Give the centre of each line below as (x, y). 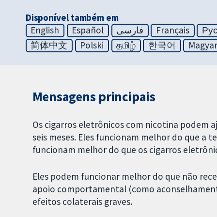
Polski (92, 45)
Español (88, 30)
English (45, 30)
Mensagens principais (94, 97)
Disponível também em (72, 18)
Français (173, 30)
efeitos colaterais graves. (83, 201)
